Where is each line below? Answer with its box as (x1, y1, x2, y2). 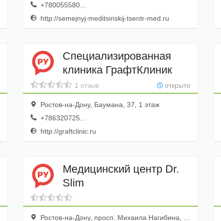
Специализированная (62, 49, 171, 62)
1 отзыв (74, 81, 99, 89)
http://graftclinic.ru (38, 127, 96, 135)
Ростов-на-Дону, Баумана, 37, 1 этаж (38, 101, 159, 109)
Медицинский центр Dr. (62, 162, 179, 175)
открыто (163, 81, 191, 89)
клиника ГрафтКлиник (62, 63, 172, 76)
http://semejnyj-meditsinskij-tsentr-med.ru (38, 14, 169, 22)
